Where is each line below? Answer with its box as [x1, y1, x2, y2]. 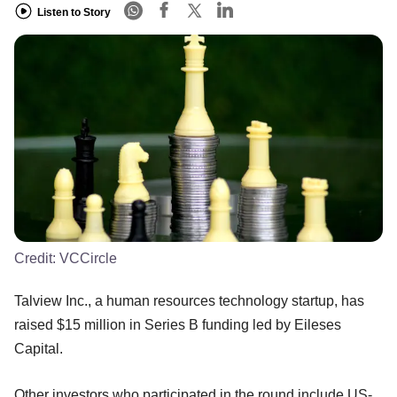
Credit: [14, 250, 59, 266]
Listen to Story [37, 5, 111, 19]
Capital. [14, 340, 63, 356]
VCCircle [59, 250, 117, 266]
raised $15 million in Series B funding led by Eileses [14, 316, 341, 332]
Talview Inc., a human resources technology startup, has [14, 292, 364, 308]
